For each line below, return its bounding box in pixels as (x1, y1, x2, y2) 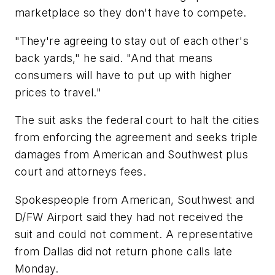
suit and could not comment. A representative (15, 227, 254, 241)
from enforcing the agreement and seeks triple (15, 131, 257, 144)
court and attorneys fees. (15, 165, 146, 179)
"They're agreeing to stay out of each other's (15, 34, 249, 47)
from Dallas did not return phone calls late (15, 244, 233, 258)
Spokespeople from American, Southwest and (15, 193, 255, 206)
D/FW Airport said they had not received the (15, 210, 244, 223)
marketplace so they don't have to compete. (15, 6, 247, 20)
